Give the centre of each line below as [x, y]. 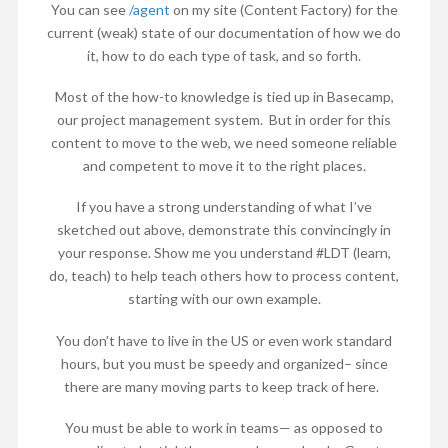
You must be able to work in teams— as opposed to [224, 428]
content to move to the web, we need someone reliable [224, 142]
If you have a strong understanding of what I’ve [224, 207]
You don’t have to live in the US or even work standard [224, 340]
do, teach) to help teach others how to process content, [224, 276]
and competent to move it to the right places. [224, 165]
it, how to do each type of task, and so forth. [224, 55]
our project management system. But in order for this [224, 119]
